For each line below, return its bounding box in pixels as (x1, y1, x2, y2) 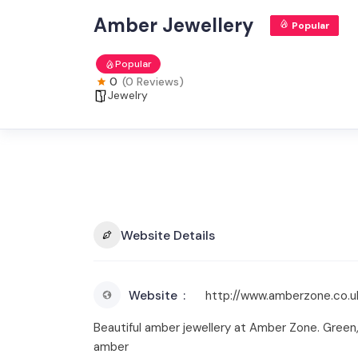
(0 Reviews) (122, 74, 184, 89)
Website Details (121, 226, 215, 244)
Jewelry (108, 88, 148, 102)
